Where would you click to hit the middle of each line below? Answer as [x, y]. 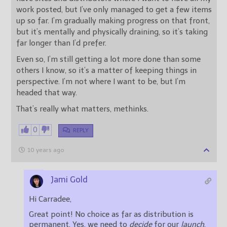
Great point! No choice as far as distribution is [111, 215]
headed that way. [47, 93]
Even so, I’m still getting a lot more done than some [108, 60]
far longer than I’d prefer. [61, 43]
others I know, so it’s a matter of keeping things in [106, 71]
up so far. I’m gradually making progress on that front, [113, 21]
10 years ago [46, 150]
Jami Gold [69, 180]
